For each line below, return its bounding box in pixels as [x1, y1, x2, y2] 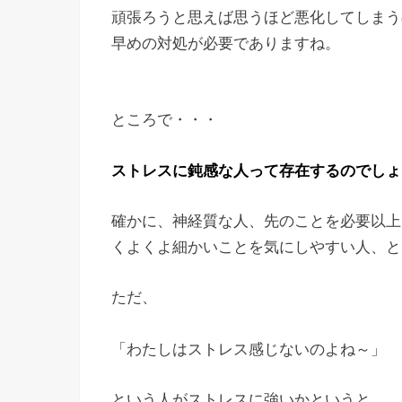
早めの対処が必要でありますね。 [111, 35, 340, 53]
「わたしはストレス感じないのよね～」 [111, 340, 386, 358]
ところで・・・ [111, 111, 218, 129]
